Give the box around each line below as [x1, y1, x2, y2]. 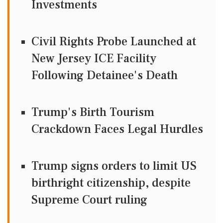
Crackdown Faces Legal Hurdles [31, 121, 203, 137]
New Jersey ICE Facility [31, 51, 156, 66]
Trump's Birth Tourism [31, 105, 154, 120]
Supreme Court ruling [31, 192, 147, 208]
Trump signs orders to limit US [31, 158, 197, 174]
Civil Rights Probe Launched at [31, 34, 196, 49]
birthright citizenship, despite [31, 175, 191, 191]
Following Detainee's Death [31, 68, 178, 83]
